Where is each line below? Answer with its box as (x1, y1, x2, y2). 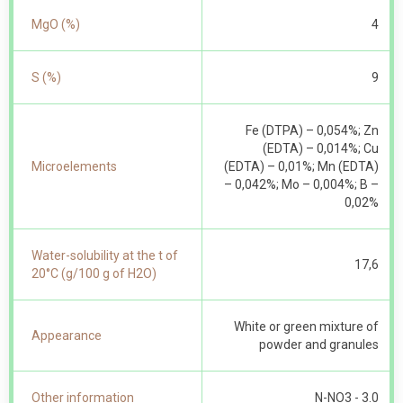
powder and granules (259, 337, 379, 352)
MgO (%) (31, 17, 80, 31)
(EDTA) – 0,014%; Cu (263, 141, 379, 156)
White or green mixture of (234, 319, 379, 334)
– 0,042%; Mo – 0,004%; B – (224, 177, 379, 192)
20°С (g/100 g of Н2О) (31, 266, 157, 281)
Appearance (31, 328, 102, 343)
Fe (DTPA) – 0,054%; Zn (246, 123, 379, 138)
